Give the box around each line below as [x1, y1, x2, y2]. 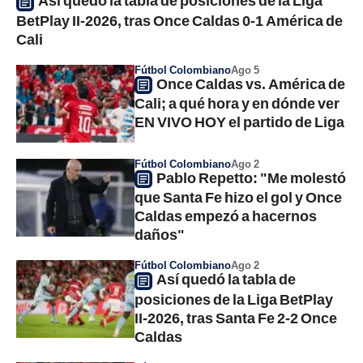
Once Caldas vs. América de [156, 74, 345, 92]
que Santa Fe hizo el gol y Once [135, 188, 342, 207]
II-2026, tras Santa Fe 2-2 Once [135, 308, 337, 327]
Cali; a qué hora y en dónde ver [135, 94, 340, 113]
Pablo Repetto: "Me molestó [156, 168, 346, 186]
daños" [135, 225, 185, 244]
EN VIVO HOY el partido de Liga [135, 113, 344, 131]
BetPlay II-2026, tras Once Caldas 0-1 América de [16, 11, 343, 29]
